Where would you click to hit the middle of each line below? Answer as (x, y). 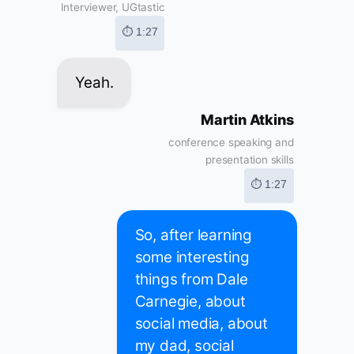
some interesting (192, 258)
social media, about (201, 324)
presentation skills (250, 160)
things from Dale (191, 280)
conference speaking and (231, 143)
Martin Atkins (247, 120)
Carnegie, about (190, 302)
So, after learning (193, 235)
